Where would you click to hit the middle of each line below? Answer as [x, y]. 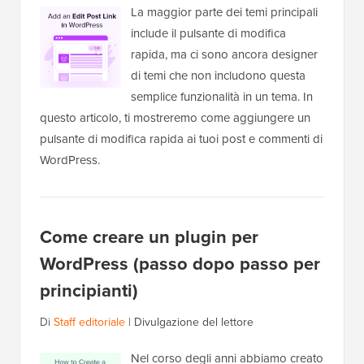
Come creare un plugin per [149, 237]
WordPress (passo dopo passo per [180, 264]
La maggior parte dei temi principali [224, 13]
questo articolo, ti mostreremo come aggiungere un [175, 118]
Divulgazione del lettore [194, 323]
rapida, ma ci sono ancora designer [224, 55]
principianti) [89, 291]
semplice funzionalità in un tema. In [222, 97]
